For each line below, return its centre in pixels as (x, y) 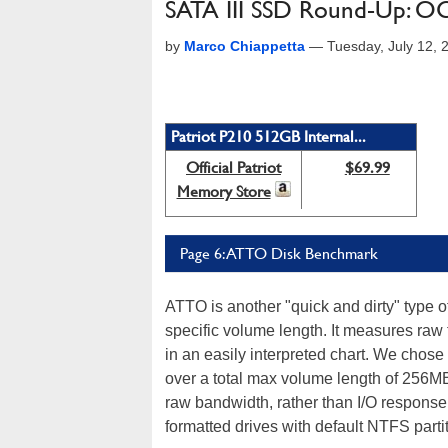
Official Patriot (233, 167)
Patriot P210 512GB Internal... (268, 136)
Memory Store (223, 191)
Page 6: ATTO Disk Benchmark (279, 253)
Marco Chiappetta (244, 46)
